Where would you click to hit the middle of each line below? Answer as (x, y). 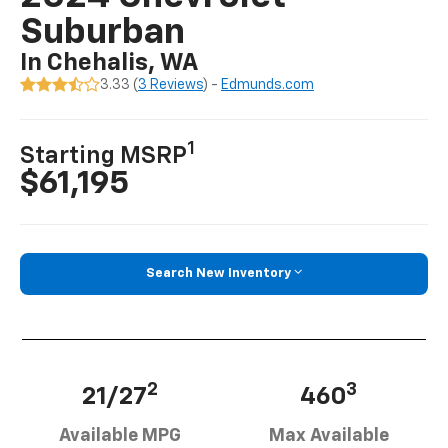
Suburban (103, 33)
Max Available (328, 435)
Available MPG (119, 435)
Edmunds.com (268, 85)
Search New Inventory (218, 274)
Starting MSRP (104, 156)
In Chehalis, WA (109, 63)
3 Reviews (171, 85)
